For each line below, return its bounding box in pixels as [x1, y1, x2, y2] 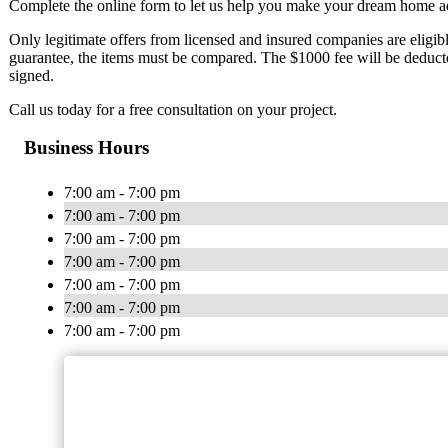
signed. [9, 66, 54, 84]
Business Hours [24, 137, 149, 159]
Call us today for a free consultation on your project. [9, 100, 337, 118]
